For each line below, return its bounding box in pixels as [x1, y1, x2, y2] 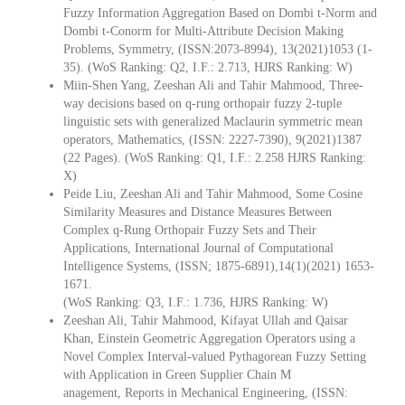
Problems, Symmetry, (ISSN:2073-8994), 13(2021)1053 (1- [63, 42, 372, 56]
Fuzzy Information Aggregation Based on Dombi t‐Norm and [63, 5, 377, 20]
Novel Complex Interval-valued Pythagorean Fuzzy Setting [63, 349, 366, 363]
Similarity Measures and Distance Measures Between [63, 204, 332, 219]
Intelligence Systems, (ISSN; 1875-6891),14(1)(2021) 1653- [63, 259, 374, 273]
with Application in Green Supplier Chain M [63, 367, 291, 381]
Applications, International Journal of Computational [63, 240, 334, 255]
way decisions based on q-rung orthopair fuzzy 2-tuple [63, 96, 342, 110]
